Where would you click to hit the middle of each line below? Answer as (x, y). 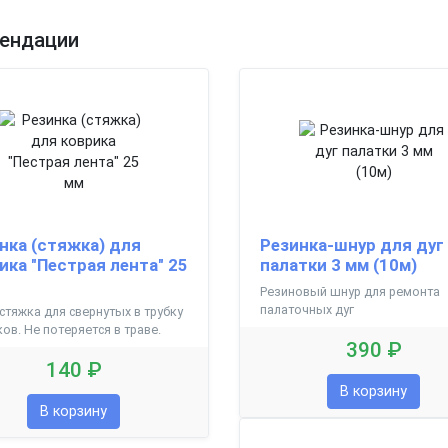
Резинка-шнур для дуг (351, 244)
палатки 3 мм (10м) (338, 264)
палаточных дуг (306, 309)
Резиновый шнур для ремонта (349, 291)
